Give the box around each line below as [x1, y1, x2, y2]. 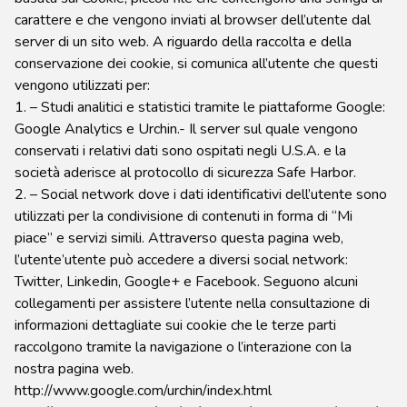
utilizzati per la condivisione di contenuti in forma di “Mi [15, 206, 352, 226]
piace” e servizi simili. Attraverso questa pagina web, [15, 228, 343, 248]
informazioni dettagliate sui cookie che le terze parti [15, 315, 336, 335]
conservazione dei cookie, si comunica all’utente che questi [15, 54, 378, 74]
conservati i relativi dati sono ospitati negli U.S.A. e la [15, 141, 346, 161]
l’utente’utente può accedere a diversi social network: [15, 250, 348, 270]
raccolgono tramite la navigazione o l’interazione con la [15, 337, 352, 357]
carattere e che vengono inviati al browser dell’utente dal [15, 10, 371, 30]
